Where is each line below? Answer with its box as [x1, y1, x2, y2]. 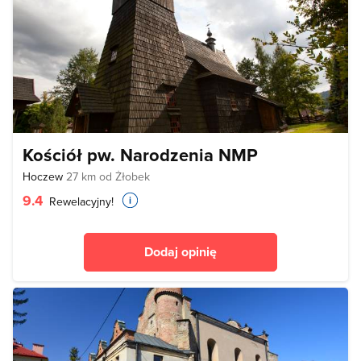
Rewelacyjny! [46, 193, 114, 210]
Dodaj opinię [144, 243, 217, 262]
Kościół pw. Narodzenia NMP [23, 142, 258, 168]
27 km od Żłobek [66, 168, 150, 185]
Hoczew [23, 168, 66, 185]
